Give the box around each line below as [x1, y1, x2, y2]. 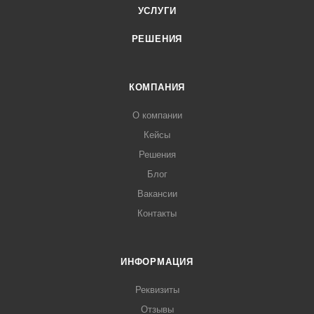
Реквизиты [135, 285, 179, 296]
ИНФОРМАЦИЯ [121, 257, 193, 268]
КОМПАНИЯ [128, 82, 186, 93]
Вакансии [137, 189, 177, 200]
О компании [132, 110, 182, 121]
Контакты [137, 208, 177, 219]
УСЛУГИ [137, 6, 177, 17]
